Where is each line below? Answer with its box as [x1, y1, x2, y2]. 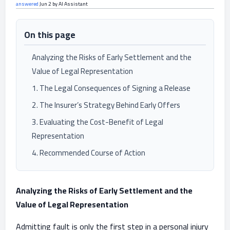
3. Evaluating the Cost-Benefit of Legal [32, 114, 163, 129]
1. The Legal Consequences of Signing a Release [32, 81, 190, 95]
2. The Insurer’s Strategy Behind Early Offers [32, 98, 180, 112]
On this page [24, 26, 75, 43]
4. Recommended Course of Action [32, 145, 145, 160]
